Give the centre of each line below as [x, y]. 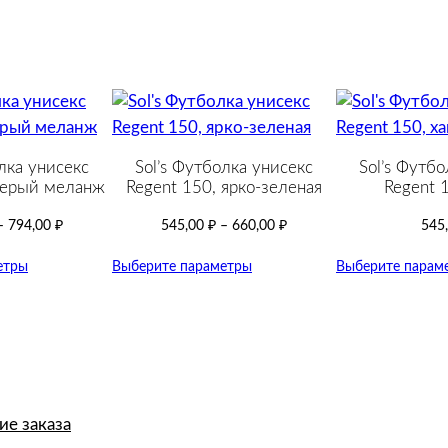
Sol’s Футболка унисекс [224, 167]
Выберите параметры [182, 266]
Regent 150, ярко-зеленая [224, 187]
